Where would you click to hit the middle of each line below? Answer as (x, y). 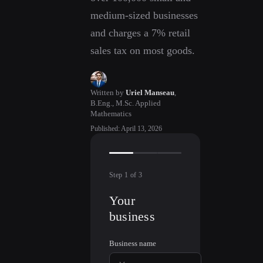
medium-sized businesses (144, 15)
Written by (107, 92)
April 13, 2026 (141, 128)
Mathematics (111, 113)
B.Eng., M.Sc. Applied (126, 103)
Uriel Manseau (150, 92)
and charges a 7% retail (140, 33)
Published (104, 128)
